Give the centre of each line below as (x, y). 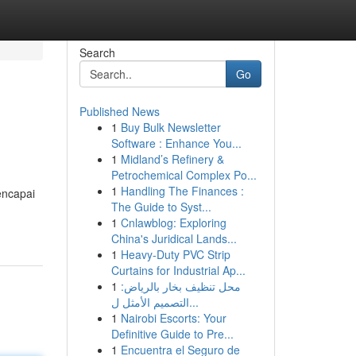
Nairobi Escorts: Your (173, 318)
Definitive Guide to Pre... (172, 334)
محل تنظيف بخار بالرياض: (180, 286)
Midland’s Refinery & (172, 159)
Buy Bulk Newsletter (170, 127)
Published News (119, 111)
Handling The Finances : (182, 191)
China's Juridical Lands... (174, 238)
